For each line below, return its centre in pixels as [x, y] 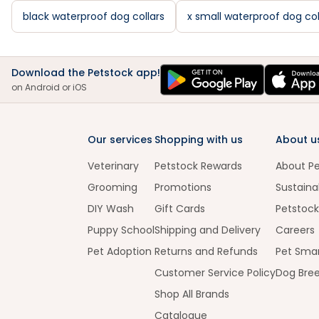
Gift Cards [180, 208]
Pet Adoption [120, 251]
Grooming [113, 187]
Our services [120, 139]
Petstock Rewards [198, 166]
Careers [295, 230]
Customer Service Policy [215, 272]
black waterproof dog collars [94, 16]
